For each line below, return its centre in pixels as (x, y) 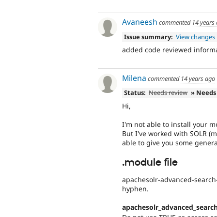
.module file (150, 163)
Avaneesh (140, 22)
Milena (134, 78)
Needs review (168, 93)
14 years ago (198, 78)
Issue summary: (148, 37)
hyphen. (135, 188)
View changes (196, 37)
